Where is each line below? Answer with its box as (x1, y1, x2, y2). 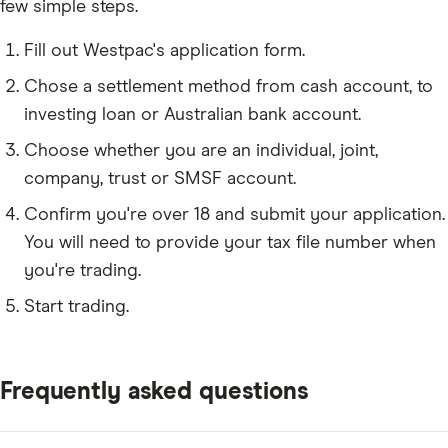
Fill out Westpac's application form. (24, 41, 305, 60)
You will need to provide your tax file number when (24, 233, 436, 252)
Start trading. (24, 297, 129, 316)
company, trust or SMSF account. (24, 169, 296, 188)
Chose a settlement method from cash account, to (24, 77, 433, 96)
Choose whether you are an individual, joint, (24, 141, 378, 160)
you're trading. (24, 261, 141, 280)
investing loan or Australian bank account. (24, 105, 361, 124)
